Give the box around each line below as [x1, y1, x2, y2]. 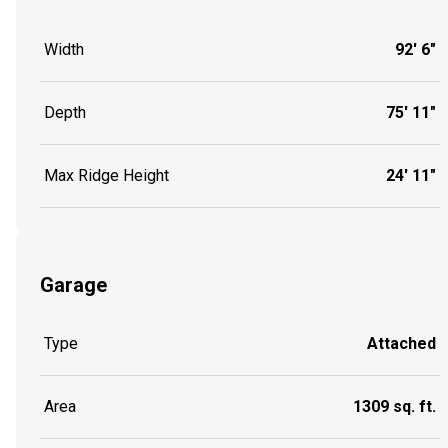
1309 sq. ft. [353, 397, 436, 417]
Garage [40, 272, 107, 297]
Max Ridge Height [44, 166, 169, 186]
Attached [367, 334, 436, 354]
